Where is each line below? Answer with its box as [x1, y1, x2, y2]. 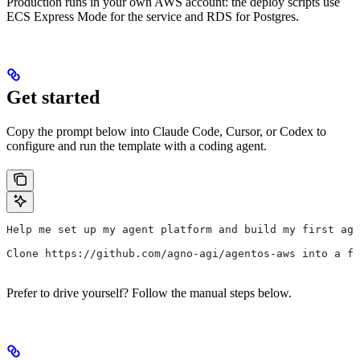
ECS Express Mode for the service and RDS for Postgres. [6, 10, 299, 24]
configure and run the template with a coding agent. [6, 139, 267, 153]
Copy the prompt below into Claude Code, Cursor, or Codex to [6, 125, 326, 139]
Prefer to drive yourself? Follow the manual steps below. [6, 286, 292, 301]
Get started [6, 87, 100, 108]
